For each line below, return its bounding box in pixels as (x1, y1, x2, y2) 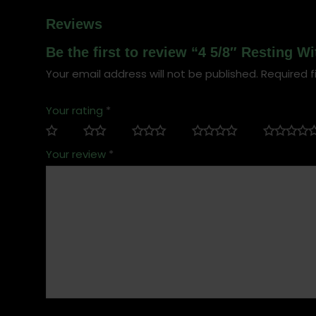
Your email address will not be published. (45, 66, 258, 81)
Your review (45, 147, 109, 162)
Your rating (45, 103, 106, 118)
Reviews (45, 16, 102, 32)
